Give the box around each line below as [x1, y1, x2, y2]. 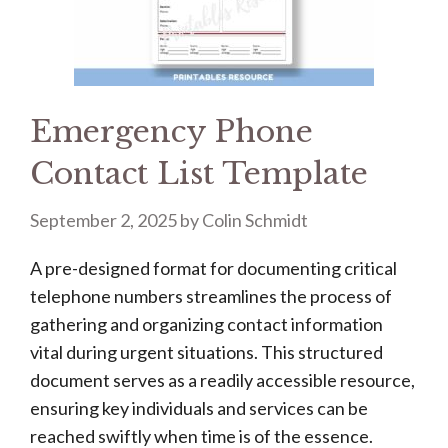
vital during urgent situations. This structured [30, 341, 383, 363]
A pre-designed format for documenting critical [30, 257, 397, 279]
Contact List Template [30, 155, 368, 192]
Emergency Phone [30, 113, 313, 150]
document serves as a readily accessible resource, [30, 369, 415, 391]
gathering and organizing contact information [30, 313, 383, 335]
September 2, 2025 [30, 209, 177, 231]
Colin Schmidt [202, 209, 308, 231]
